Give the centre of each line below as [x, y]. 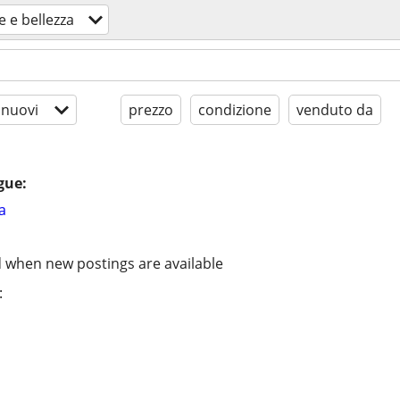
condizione [235, 110]
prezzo [151, 110]
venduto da [335, 110]
